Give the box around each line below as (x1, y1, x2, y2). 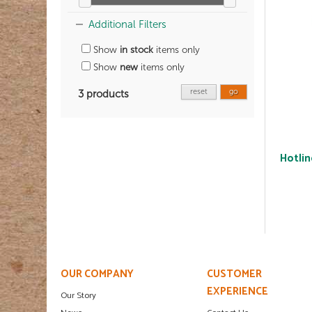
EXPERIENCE (207, 283, 268, 301)
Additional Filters (88, 18, 166, 31)
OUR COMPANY (61, 265, 134, 283)
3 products (78, 88, 129, 101)
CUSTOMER (207, 265, 262, 283)
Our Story (61, 288, 96, 303)
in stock (120, 44, 153, 56)
